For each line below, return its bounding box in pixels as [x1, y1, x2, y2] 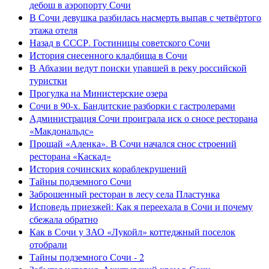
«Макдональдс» [29, 124, 94, 137]
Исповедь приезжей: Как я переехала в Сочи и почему [29, 199, 253, 213]
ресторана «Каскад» [29, 149, 111, 162]
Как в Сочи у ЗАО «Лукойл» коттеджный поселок [29, 225, 235, 238]
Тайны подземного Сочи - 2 [29, 250, 144, 263]
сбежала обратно [29, 212, 98, 225]
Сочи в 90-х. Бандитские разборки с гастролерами [29, 98, 235, 112]
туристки [29, 73, 67, 86]
